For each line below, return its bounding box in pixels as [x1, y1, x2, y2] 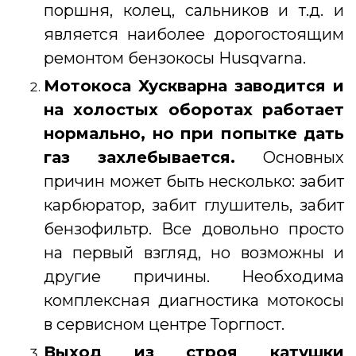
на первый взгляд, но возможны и [44, 242, 344, 262]
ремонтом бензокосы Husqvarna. [44, 48, 306, 68]
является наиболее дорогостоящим [44, 24, 344, 44]
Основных [263, 147, 344, 167]
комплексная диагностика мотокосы [44, 290, 344, 310]
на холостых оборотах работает [44, 99, 344, 119]
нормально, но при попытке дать [44, 123, 344, 143]
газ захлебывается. [44, 147, 263, 167]
